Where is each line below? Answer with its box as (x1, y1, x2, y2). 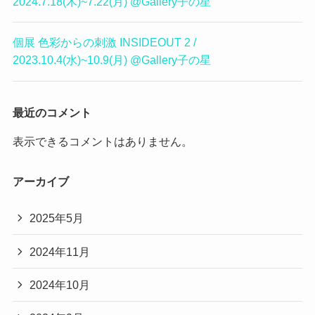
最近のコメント (12, 105, 91, 119)
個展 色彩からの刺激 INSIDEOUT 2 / (12, 36, 196, 49)
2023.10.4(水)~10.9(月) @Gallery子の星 (12, 53, 211, 67)
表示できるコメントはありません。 (12, 134, 193, 148)
